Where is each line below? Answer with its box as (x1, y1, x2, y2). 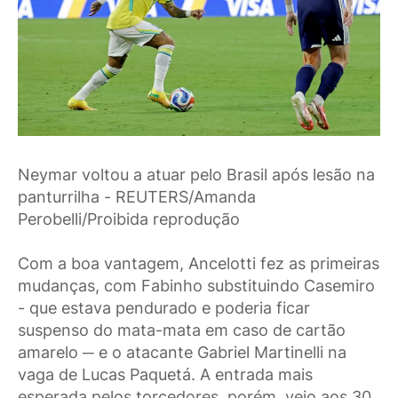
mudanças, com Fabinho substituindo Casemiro (18, 276, 375, 296)
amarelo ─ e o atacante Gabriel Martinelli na (18, 343, 346, 362)
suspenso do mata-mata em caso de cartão (18, 321, 346, 340)
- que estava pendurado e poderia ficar (18, 298, 310, 318)
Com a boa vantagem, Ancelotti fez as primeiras (18, 254, 379, 274)
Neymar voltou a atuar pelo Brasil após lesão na (18, 165, 375, 185)
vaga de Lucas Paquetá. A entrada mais (18, 365, 313, 385)
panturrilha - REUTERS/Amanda (18, 187, 256, 207)
